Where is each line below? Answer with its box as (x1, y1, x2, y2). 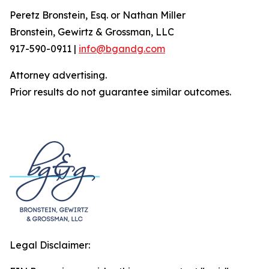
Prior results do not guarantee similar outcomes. (10, 86, 231, 98)
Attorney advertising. (10, 69, 107, 81)
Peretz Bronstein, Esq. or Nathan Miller (10, 9, 186, 21)
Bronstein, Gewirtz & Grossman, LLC (10, 26, 174, 38)
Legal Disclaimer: (10, 239, 90, 251)
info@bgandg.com (79, 43, 165, 55)
